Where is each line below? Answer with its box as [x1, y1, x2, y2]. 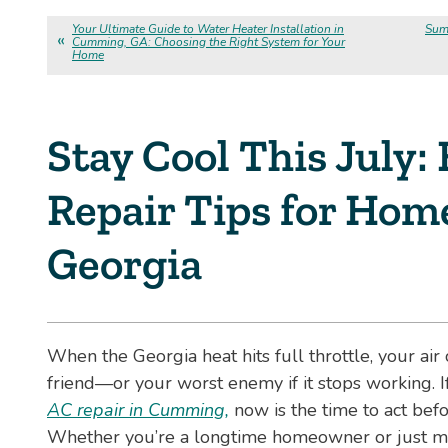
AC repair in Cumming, [47, 398, 229, 423]
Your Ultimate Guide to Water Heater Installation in [72, 20, 344, 37]
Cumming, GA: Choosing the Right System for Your [72, 33, 345, 50]
